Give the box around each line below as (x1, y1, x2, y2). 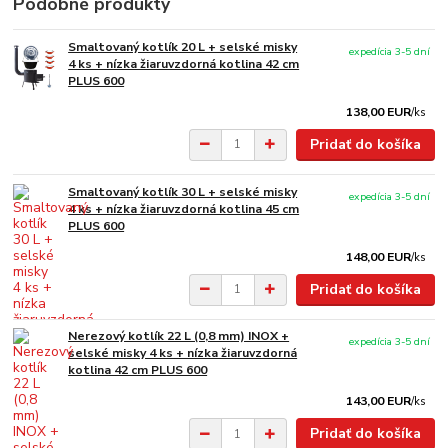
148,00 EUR (346, 248, 412, 265)
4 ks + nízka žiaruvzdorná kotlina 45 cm (68, 200, 300, 217)
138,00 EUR (346, 104, 412, 121)
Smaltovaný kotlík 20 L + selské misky (68, 39, 298, 56)
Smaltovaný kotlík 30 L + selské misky (68, 183, 298, 200)
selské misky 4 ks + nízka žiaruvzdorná (68, 345, 298, 362)
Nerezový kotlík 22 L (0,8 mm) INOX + (68, 328, 290, 345)
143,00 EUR (346, 393, 412, 410)
